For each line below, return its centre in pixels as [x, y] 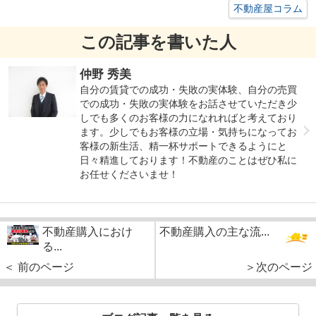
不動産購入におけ [87, 231]
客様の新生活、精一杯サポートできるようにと [184, 146]
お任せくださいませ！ [129, 174]
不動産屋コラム [268, 8]
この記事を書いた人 [158, 42]
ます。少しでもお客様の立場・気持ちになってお [189, 132]
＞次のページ [279, 267]
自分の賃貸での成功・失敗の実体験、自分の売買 [189, 89]
